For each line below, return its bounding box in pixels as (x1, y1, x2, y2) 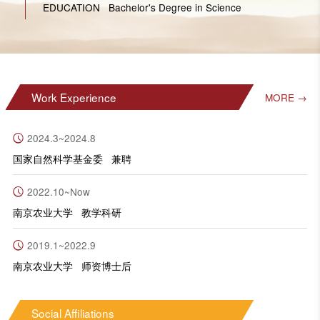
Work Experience (31, 89, 116, 105)
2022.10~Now (26, 184, 90, 199)
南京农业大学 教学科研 (12, 204, 121, 219)
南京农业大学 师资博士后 (12, 258, 131, 273)
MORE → (265, 90, 308, 105)
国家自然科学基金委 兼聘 (12, 151, 131, 166)
